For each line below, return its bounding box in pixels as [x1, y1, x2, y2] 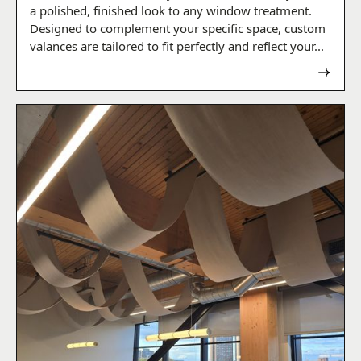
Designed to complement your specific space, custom [30, 20, 326, 37]
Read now [278, 64, 331, 81]
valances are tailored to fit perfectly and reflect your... [30, 38, 324, 55]
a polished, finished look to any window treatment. [30, 2, 312, 19]
